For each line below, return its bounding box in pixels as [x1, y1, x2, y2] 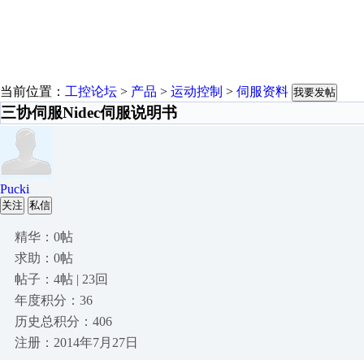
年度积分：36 [15, 293, 93, 307]
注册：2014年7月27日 [15, 336, 138, 349]
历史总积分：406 [15, 314, 112, 328]
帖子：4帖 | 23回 [15, 272, 108, 286]
